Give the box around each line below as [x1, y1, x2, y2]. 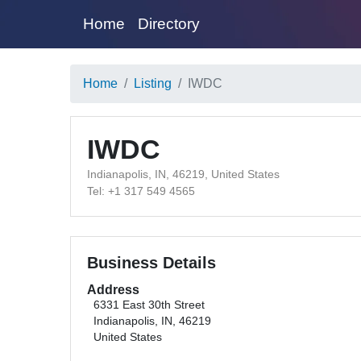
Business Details [87, 254, 216, 272]
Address [87, 283, 139, 297]
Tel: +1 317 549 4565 [87, 185, 195, 197]
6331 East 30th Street [93, 299, 205, 311]
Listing [134, 77, 172, 90]
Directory [138, 15, 200, 32]
